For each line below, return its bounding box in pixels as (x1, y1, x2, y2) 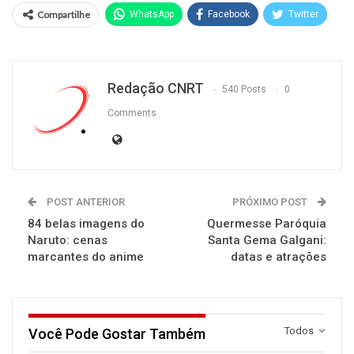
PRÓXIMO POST (232, 195, 310, 208)
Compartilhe (37, 8, 90, 21)
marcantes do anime (28, 249, 144, 264)
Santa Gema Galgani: (208, 232, 326, 247)
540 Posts (222, 83, 266, 95)
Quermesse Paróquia (207, 216, 326, 231)
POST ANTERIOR (44, 195, 125, 208)
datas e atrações (231, 249, 326, 264)
